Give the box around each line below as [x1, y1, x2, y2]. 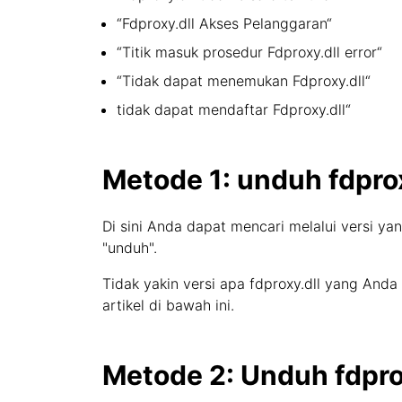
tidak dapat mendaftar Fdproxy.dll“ [117, 100, 351, 118]
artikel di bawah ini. [102, 296, 234, 314]
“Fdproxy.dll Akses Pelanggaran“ [117, 14, 332, 32]
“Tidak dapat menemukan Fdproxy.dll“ [117, 72, 371, 90]
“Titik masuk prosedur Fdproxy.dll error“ [117, 43, 382, 61]
